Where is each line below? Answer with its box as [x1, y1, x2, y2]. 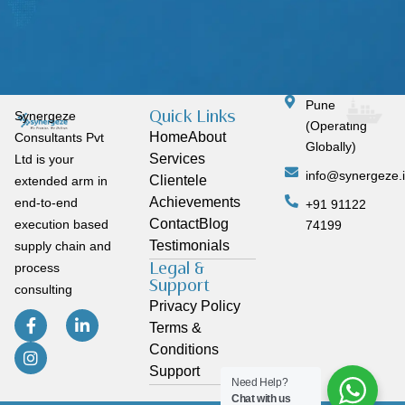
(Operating [306, 118, 368, 133]
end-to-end [14, 195, 78, 211]
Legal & [149, 259, 205, 278]
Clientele [149, 172, 208, 188]
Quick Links [149, 108, 237, 127]
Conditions [149, 341, 220, 357]
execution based [14, 217, 108, 232]
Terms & [149, 319, 202, 335]
